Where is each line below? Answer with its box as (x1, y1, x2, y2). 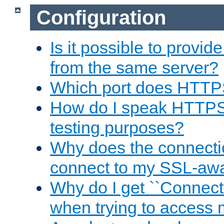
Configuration (36, 6, 166, 28)
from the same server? (50, 58, 218, 77)
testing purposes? (50, 118, 184, 137)
